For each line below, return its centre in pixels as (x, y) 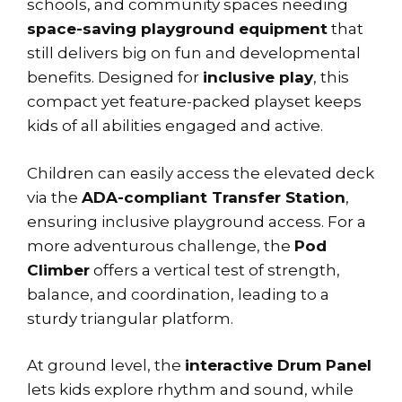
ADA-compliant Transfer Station (214, 197)
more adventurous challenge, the (161, 245)
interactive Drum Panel (278, 366)
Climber (58, 270)
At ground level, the (106, 366)
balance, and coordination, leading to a (178, 294)
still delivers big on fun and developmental (194, 53)
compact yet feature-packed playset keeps (194, 102)
